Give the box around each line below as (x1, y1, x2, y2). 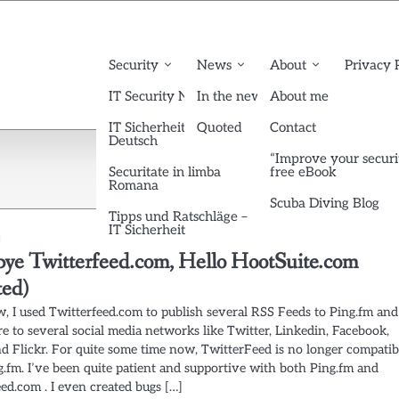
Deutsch (109, 132, 158, 149)
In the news (197, 87, 268, 104)
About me (270, 87, 329, 104)
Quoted (197, 118, 242, 135)
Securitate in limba (109, 163, 221, 180)
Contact (270, 118, 316, 135)
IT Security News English (109, 87, 260, 104)
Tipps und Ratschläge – (109, 208, 248, 224)
